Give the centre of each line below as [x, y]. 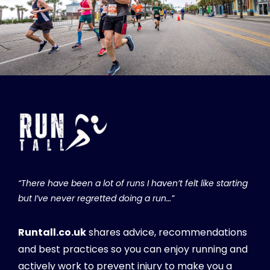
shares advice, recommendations [167, 232]
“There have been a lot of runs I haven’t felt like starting [133, 183]
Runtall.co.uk [52, 232]
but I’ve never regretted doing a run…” [96, 198]
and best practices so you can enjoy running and [133, 249]
